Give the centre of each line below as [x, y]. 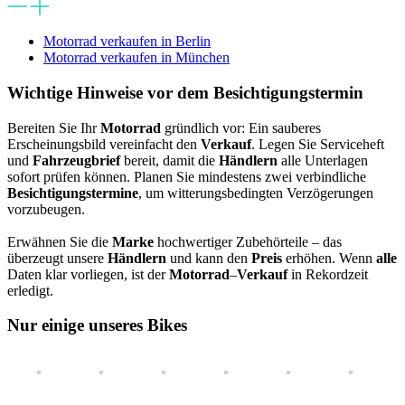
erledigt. [30, 290]
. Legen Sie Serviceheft [318, 144]
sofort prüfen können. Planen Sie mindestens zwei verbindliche [187, 176]
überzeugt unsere [57, 258]
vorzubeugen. [46, 209]
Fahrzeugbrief [76, 160]
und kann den [209, 258]
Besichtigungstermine [73, 193]
